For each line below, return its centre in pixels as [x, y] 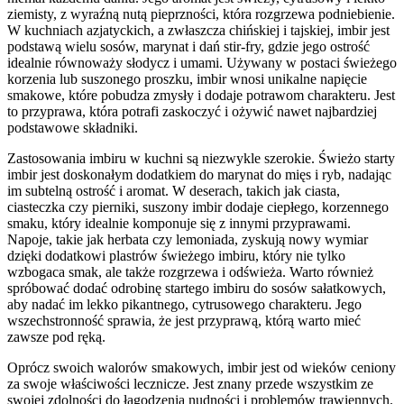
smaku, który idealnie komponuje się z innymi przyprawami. [179, 223]
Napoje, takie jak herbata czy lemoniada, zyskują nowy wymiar [188, 239]
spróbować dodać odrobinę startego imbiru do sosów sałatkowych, [197, 288]
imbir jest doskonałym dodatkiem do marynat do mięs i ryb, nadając [199, 174]
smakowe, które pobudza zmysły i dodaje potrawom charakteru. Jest [201, 95]
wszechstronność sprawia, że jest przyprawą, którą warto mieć [184, 320]
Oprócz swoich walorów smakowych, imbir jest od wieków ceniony [202, 367]
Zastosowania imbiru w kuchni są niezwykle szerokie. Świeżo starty [201, 158]
